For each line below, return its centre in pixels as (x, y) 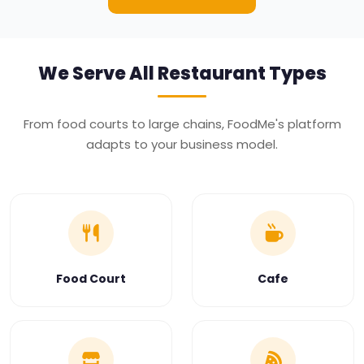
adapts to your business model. (182, 144)
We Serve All (97, 73)
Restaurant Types (242, 73)
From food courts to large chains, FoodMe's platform (182, 123)
